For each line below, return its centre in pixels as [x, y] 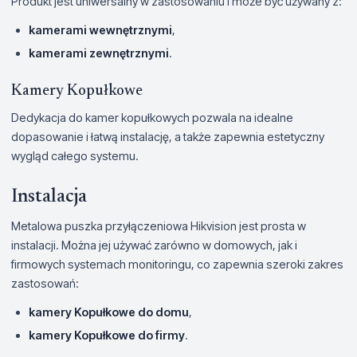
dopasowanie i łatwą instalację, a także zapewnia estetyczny [168, 137]
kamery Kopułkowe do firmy [107, 335]
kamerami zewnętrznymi [99, 53]
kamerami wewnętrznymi [100, 30]
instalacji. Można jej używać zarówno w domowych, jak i [154, 245]
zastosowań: [45, 283]
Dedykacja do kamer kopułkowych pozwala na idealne [152, 118]
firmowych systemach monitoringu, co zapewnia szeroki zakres [177, 264]
